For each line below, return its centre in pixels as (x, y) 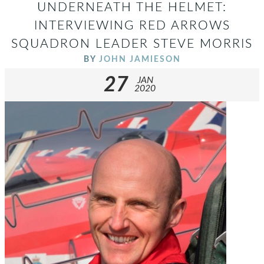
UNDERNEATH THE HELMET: (132, 8)
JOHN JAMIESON (140, 60)
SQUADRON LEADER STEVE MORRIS (132, 44)
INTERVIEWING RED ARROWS (132, 26)
